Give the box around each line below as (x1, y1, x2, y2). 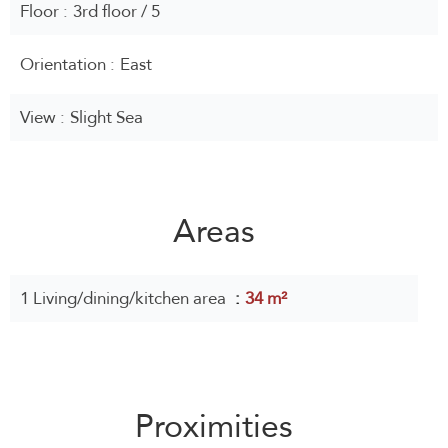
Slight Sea (70, 102, 143, 133)
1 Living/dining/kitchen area (20, 283, 230, 314)
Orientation (20, 49, 110, 80)
